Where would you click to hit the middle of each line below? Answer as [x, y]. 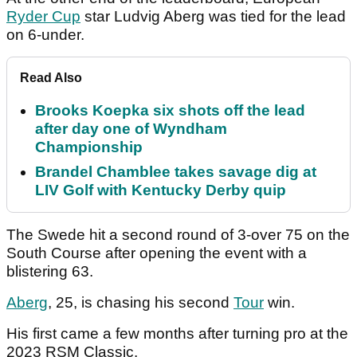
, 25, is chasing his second [141, 303]
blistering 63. [52, 272]
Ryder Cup [43, 17]
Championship [89, 147]
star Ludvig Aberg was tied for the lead [213, 17]
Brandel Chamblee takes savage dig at [176, 172]
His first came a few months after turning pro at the [177, 334]
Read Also [51, 78]
